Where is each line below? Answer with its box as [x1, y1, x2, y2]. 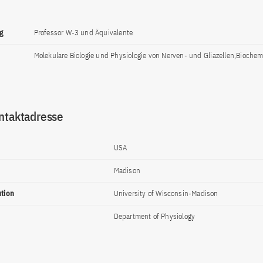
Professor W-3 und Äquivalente [33, 28, 133, 38]
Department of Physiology [113, 211, 195, 221]
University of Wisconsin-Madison [113, 188, 218, 198]
